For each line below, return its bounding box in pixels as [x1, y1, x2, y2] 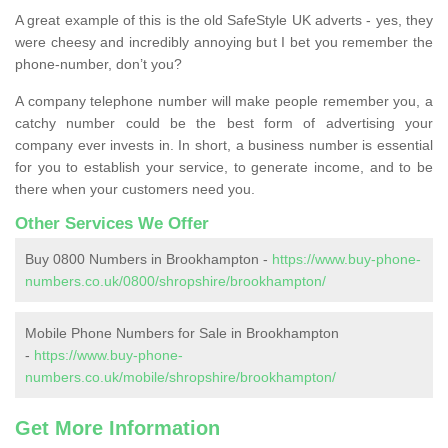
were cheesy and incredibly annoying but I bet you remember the [15, 33, 433, 50]
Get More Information [15, 416, 220, 439]
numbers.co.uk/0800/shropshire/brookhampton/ [25, 272, 326, 289]
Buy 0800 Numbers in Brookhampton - [25, 250, 272, 267]
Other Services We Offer [15, 213, 209, 233]
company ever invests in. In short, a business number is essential [15, 136, 433, 153]
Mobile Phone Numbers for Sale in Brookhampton [25, 324, 339, 341]
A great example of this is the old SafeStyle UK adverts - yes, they [15, 11, 433, 28]
